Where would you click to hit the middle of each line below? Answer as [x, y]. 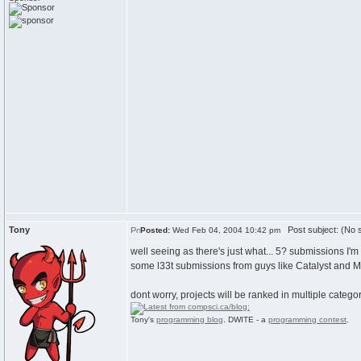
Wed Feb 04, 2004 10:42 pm [225, 230]
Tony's [143, 320]
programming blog [190, 320]
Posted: [155, 230]
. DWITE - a [246, 320]
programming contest [307, 320]
